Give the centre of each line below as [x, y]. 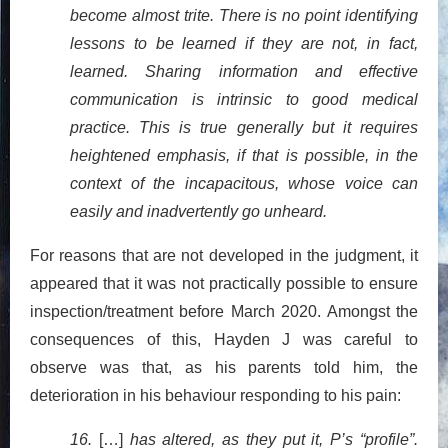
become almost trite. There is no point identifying [244, 16]
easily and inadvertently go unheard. [198, 212]
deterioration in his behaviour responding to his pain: [215, 396]
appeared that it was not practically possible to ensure [224, 284]
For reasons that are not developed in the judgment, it [224, 256]
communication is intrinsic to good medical [244, 100]
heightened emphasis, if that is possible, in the [244, 156]
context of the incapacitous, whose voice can [244, 184]
